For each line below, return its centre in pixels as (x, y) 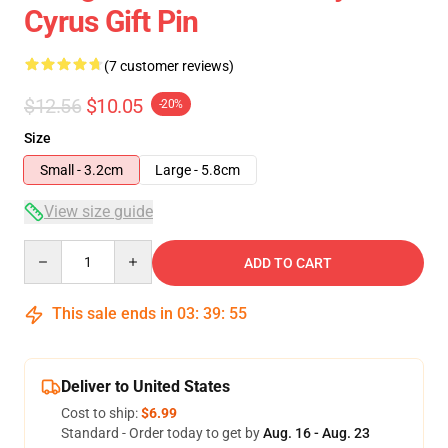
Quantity (50, 249)
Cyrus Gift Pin (111, 21)
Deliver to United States (145, 386)
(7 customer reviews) (169, 66)
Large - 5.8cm (197, 170)
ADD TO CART (288, 263)
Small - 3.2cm (81, 170)
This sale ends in (112, 313)
